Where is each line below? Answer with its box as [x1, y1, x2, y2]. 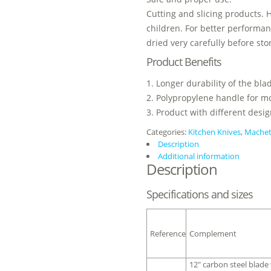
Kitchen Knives [188, 126, 241, 137]
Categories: [146, 126, 188, 137]
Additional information [158, 151, 240, 162]
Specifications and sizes [146, 187, 253, 201]
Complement [189, 228, 237, 239]
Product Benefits [146, 54, 221, 69]
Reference [150, 228, 186, 239]
